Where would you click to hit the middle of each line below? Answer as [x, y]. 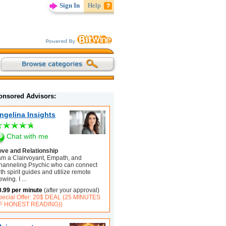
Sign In [70, 5]
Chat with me [28, 136]
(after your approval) [71, 190]
